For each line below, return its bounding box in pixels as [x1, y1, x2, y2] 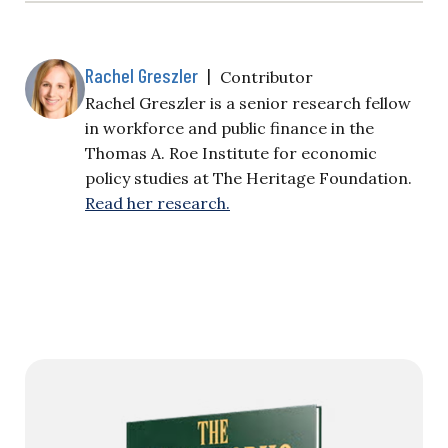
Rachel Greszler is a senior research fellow [85, 92, 411, 113]
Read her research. [85, 192, 230, 213]
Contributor [220, 66, 313, 87]
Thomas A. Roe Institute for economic [85, 142, 377, 163]
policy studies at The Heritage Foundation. [85, 167, 412, 188]
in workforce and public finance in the [85, 117, 374, 138]
